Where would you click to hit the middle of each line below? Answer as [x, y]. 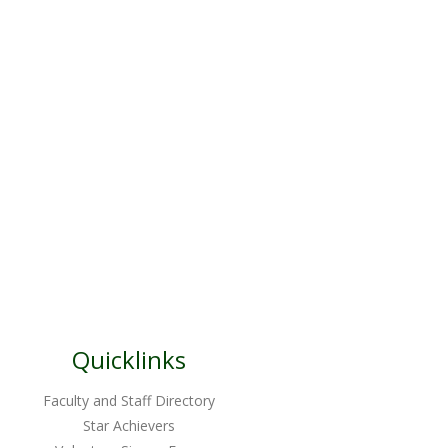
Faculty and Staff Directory [129, 401]
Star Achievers [129, 426]
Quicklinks [129, 359]
